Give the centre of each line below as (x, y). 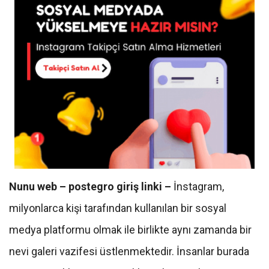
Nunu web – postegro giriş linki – (91, 186)
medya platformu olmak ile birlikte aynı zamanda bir (130, 229)
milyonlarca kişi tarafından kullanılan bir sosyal (118, 208)
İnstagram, (199, 186)
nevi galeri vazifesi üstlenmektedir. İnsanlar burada (129, 251)
